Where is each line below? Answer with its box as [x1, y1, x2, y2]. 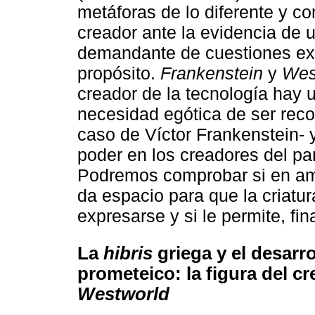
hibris [103, 243, 153, 264]
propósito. [77, 63, 160, 84]
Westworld [77, 284, 169, 304]
